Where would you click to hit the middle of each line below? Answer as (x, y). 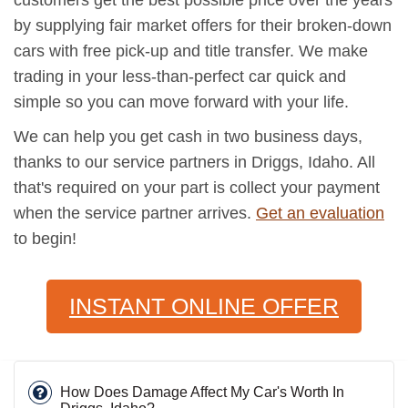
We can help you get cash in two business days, (188, 136)
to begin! (45, 238)
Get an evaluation (320, 213)
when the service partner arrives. (135, 213)
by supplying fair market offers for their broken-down (203, 25)
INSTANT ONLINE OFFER (204, 306)
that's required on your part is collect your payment (197, 187)
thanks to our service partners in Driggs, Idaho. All (194, 162)
